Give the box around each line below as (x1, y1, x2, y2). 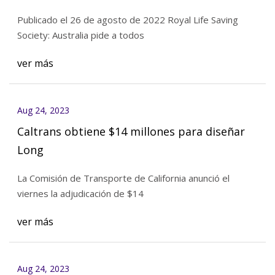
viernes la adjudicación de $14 (17, 187, 144, 200)
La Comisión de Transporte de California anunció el (17, 172, 230, 185)
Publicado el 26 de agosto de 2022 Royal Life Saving (17, 14, 238, 26)
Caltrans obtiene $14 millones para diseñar (17, 123, 245, 139)
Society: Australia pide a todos (17, 29, 144, 42)
